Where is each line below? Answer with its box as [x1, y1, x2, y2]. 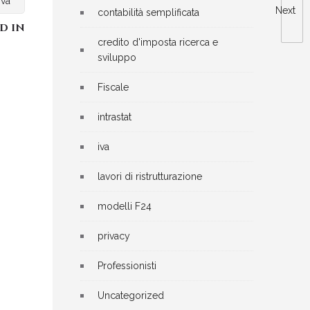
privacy [98, 230, 130, 241]
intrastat [98, 111, 131, 122]
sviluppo [98, 52, 136, 63]
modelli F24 [98, 201, 152, 212]
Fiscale [98, 82, 129, 93]
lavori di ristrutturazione [98, 171, 202, 182]
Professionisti [98, 260, 156, 271]
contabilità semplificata [98, 7, 199, 18]
